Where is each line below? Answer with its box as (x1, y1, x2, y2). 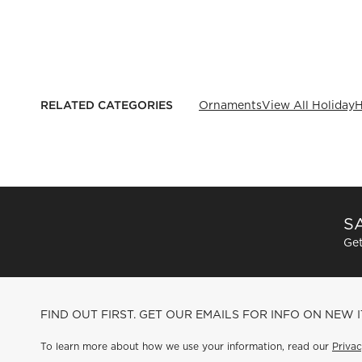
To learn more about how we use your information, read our (40, 340, 332, 352)
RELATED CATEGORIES (40, 98, 173, 112)
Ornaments (199, 99, 262, 112)
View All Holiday (262, 99, 355, 112)
